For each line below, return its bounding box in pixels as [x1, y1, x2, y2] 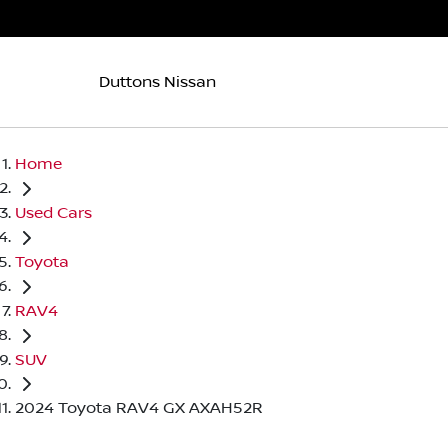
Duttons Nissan [99, 72, 216, 91]
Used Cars [15, 203, 92, 222]
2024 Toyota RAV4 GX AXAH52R [15, 399, 263, 418]
